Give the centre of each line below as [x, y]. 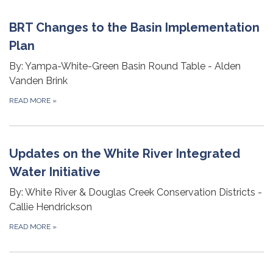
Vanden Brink [38, 80]
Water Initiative [55, 172]
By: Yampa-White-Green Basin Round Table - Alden [125, 66]
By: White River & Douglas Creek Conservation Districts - [136, 192]
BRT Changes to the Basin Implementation [134, 27]
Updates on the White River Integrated [125, 153]
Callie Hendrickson [52, 207]
